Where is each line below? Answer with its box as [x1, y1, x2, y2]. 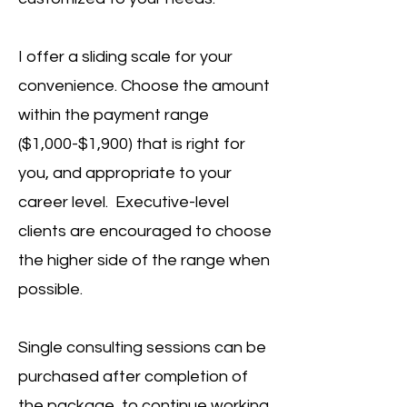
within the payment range [18, 106, 209, 124]
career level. [18, 194, 115, 211]
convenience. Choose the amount [18, 77, 270, 94]
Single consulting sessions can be [18, 339, 266, 356]
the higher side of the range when [18, 252, 270, 269]
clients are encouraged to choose [18, 223, 272, 240]
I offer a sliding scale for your [18, 48, 233, 65]
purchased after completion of [18, 368, 248, 385]
